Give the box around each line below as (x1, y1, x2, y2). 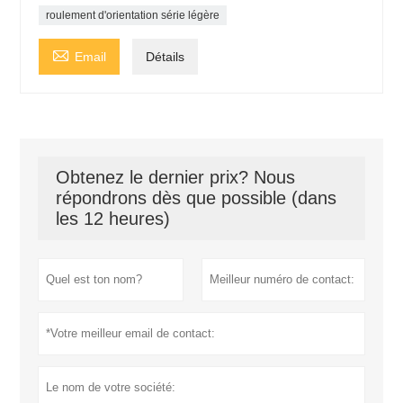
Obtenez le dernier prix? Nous (56, 167, 296, 188)
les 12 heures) (56, 209, 171, 229)
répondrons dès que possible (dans (56, 188, 337, 209)
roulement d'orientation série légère (46, 9, 220, 22)
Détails (146, 49, 185, 65)
